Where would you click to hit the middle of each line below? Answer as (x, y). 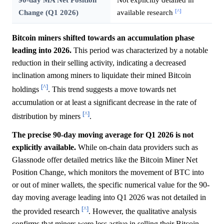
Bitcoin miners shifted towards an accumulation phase (103, 38)
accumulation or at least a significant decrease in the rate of (104, 102)
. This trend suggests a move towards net (112, 89)
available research (146, 12)
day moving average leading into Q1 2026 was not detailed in (109, 197)
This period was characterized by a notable (140, 50)
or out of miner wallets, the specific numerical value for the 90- (111, 185)
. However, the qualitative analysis (142, 211)
